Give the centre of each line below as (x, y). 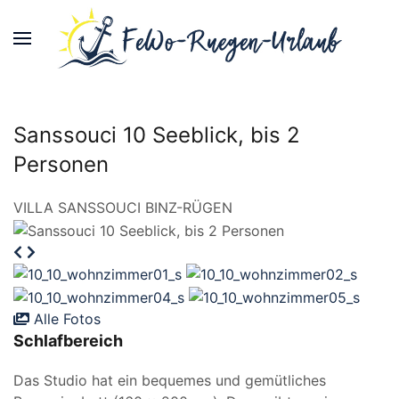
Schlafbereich (68, 340)
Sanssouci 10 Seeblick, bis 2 (157, 135)
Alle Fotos (65, 318)
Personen (61, 164)
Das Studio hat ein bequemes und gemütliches (170, 380)
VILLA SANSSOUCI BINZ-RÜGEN (123, 208)
